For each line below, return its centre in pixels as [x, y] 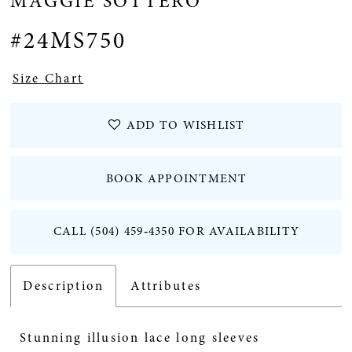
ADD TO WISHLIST [185, 125]
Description [64, 286]
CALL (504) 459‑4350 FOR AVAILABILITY [176, 232]
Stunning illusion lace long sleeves [140, 338]
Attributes [166, 286]
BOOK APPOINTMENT [176, 178]
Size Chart [48, 79]
